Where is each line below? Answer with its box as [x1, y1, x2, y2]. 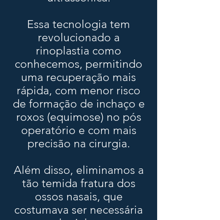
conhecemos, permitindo [15, 57, 142, 71]
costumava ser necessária [14, 203, 143, 217]
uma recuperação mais [21, 71, 136, 84]
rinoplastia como [36, 44, 121, 57]
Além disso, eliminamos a [13, 164, 144, 177]
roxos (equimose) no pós [16, 110, 141, 124]
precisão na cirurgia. [27, 137, 130, 150]
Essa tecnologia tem [27, 18, 130, 31]
